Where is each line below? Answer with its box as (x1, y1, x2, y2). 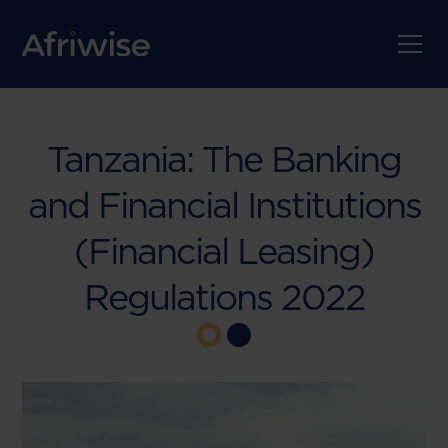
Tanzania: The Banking (47, 137, 401, 181)
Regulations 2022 (83, 275, 365, 319)
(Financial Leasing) (74, 229, 374, 273)
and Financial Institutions (27, 183, 421, 227)
